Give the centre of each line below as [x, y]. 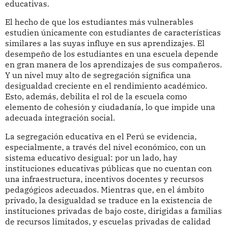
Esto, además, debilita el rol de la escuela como [96, 97]
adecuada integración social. [60, 118]
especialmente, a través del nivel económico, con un [105, 147]
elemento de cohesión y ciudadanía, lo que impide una [110, 107]
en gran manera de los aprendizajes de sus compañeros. [113, 65]
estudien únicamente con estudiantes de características [113, 33]
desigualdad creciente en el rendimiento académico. [106, 86]
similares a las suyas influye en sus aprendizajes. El [105, 43]
